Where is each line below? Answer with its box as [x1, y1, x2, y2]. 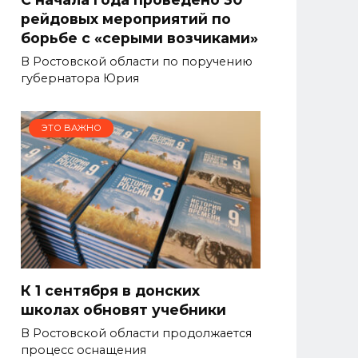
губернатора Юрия [21, 70, 139, 86]
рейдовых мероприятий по [21, 10, 231, 27]
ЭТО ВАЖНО [41, 122, 101, 134]
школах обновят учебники [21, 300, 226, 318]
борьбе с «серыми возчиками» [21, 29, 258, 46]
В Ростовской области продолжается [21, 325, 252, 340]
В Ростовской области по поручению [21, 54, 253, 69]
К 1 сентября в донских [21, 281, 200, 299]
